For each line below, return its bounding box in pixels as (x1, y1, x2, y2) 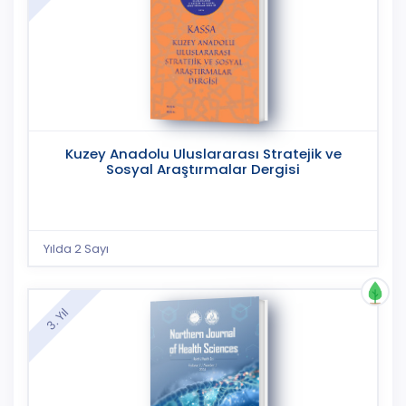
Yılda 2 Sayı (43, 239, 110, 257)
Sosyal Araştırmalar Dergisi (106, 159, 300, 179)
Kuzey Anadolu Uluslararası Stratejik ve (64, 144, 342, 164)
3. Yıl (42, 304, 72, 333)
